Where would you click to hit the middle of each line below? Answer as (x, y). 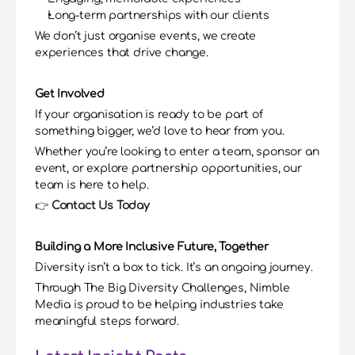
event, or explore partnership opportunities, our (168, 168)
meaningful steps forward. (107, 321)
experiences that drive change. (122, 53)
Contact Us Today (100, 206)
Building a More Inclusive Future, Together (152, 247)
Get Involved (70, 94)
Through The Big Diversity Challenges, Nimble (162, 288)
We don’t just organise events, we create (146, 36)
